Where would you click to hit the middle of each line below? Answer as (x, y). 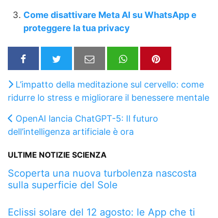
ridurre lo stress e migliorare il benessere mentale (109, 97)
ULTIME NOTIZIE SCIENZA (57, 154)
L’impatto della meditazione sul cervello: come (110, 84)
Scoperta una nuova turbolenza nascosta (102, 173)
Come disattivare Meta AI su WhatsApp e (110, 15)
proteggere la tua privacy (77, 28)
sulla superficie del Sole (63, 185)
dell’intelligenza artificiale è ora (71, 131)
